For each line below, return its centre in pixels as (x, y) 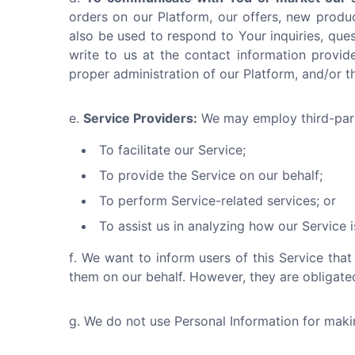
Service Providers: (140, 118)
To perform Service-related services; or (218, 200)
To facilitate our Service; (172, 150)
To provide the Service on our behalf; (211, 175)
